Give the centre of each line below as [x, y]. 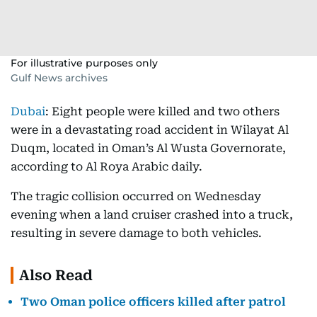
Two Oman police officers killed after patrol [153, 302]
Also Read [56, 275]
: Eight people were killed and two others [162, 111]
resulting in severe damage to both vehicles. [136, 233]
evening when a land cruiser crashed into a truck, [152, 215]
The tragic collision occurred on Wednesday [136, 196]
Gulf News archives [59, 78]
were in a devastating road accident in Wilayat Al [150, 130]
